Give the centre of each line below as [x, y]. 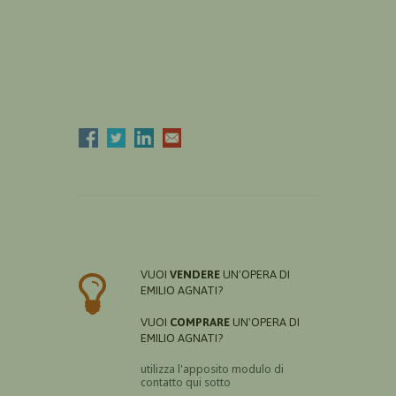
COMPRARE [200, 323]
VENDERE [195, 275]
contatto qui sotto [186, 383]
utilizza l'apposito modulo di [212, 369]
